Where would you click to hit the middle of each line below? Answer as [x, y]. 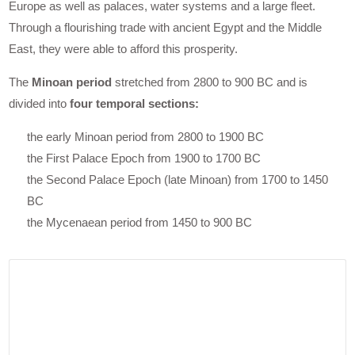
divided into [40, 104]
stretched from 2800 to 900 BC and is [210, 82]
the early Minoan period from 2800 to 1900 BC [145, 137]
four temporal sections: [135, 104]
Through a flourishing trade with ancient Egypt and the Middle [166, 28]
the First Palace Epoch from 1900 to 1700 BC [143, 158]
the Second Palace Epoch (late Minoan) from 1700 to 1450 [177, 180]
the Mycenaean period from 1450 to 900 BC [139, 223]
